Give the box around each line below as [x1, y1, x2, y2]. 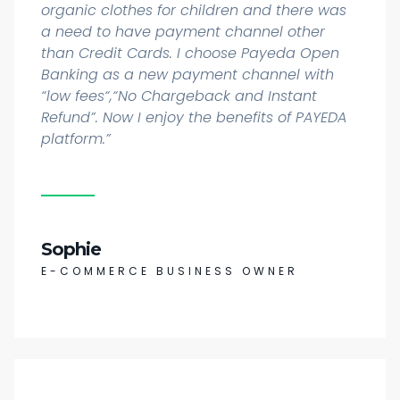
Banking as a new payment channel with [41, 63, 334, 85]
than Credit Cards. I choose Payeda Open [41, 42, 339, 63]
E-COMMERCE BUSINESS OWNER [41, 262, 298, 279]
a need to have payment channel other [41, 21, 325, 42]
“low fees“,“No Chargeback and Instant [41, 85, 317, 106]
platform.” [41, 128, 111, 149]
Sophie [41, 237, 101, 260]
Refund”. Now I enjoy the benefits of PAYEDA [41, 106, 346, 128]
